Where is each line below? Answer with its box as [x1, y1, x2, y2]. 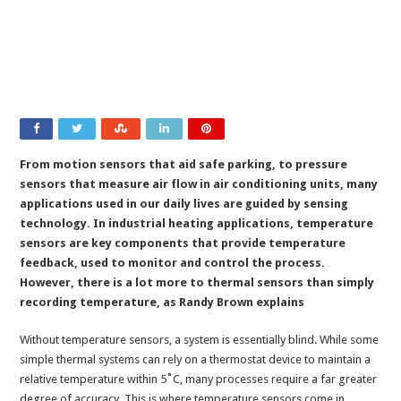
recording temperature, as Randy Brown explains [20, 295, 305, 310]
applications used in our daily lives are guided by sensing [20, 197, 349, 211]
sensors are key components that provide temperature [20, 236, 346, 251]
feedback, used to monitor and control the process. [20, 256, 326, 270]
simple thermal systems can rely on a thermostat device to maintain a [20, 353, 371, 367]
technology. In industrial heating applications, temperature [20, 217, 374, 231]
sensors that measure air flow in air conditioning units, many [20, 177, 379, 192]
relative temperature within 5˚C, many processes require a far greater [20, 372, 378, 387]
